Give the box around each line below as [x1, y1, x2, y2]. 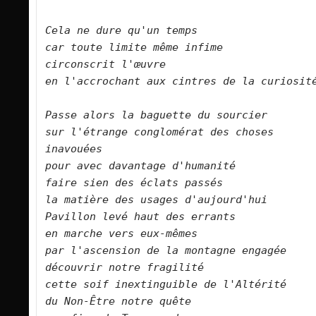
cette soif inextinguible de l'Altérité [45, 278, 305, 291]
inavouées [45, 142, 121, 156]
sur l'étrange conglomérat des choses [45, 126, 274, 139]
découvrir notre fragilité [45, 261, 223, 274]
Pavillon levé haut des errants [45, 210, 255, 224]
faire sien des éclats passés [45, 176, 242, 190]
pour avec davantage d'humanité [45, 159, 255, 173]
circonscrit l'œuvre [45, 58, 185, 71]
